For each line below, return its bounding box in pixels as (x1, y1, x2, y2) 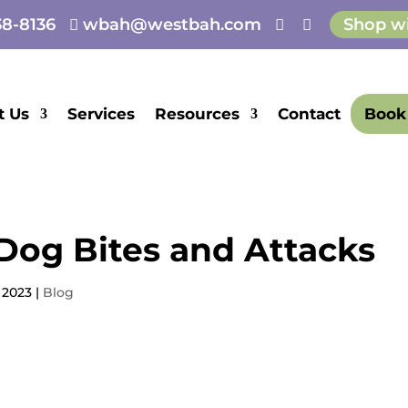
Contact (277, 105, 341, 123)
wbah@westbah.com (83, 15, 261, 35)
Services (66, 105, 135, 123)
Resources (154, 105, 240, 123)
